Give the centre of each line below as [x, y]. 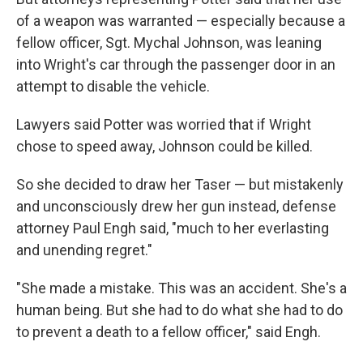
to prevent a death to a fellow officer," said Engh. [169, 332]
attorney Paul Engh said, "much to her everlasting [173, 228]
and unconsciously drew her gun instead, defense [176, 207]
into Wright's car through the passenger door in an [176, 65]
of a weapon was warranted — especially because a [181, 21]
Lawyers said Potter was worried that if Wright [164, 125]
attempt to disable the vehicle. [113, 87]
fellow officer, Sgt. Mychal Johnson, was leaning [169, 43]
